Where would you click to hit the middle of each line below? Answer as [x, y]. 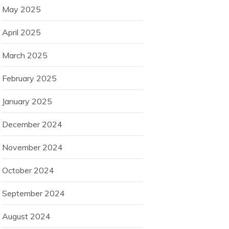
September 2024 [33, 193]
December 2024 [32, 124]
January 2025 [27, 101]
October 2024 [28, 170]
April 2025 [21, 32]
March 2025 [25, 55]
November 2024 [32, 147]
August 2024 [26, 216]
